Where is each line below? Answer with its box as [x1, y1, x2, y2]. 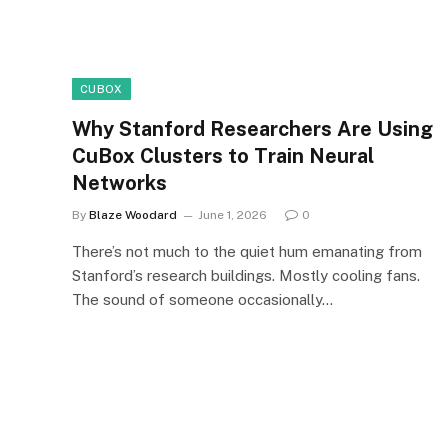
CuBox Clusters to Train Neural [72, 143, 374, 168]
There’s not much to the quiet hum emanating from [72, 242, 422, 260]
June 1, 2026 [198, 207, 267, 222]
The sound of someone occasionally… [72, 290, 333, 308]
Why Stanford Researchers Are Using [72, 116, 433, 141]
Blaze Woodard [89, 207, 177, 222]
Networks [72, 170, 167, 195]
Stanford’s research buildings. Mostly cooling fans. [72, 266, 420, 284]
